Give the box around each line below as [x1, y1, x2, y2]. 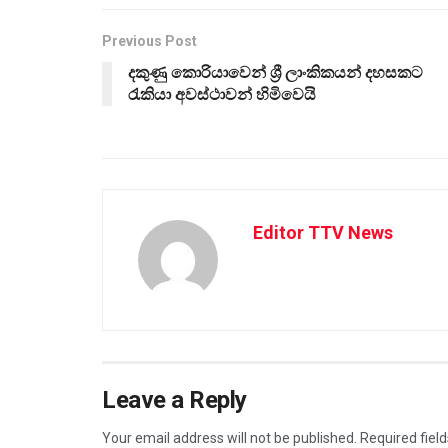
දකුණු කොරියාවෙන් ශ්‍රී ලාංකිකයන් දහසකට [128, 63, 423, 83]
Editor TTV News [253, 222, 393, 244]
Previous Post [102, 33, 197, 50]
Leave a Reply [102, 386, 247, 415]
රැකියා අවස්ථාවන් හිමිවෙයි [128, 85, 316, 105]
